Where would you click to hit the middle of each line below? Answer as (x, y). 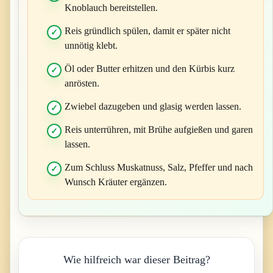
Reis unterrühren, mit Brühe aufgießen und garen (158, 130)
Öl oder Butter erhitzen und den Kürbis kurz (149, 69)
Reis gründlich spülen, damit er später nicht (147, 31)
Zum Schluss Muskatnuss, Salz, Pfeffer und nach (158, 168)
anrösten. (82, 83)
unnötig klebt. (91, 46)
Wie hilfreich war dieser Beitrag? (136, 260)
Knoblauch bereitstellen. (111, 8)
